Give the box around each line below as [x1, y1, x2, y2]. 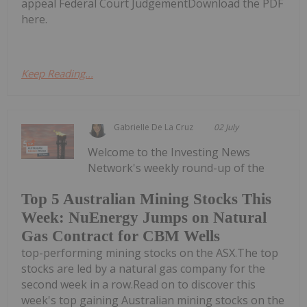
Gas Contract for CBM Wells [21, 228, 220, 245]
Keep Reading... [21, 66, 93, 80]
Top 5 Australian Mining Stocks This [21, 191, 271, 208]
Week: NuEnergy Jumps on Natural [21, 209, 267, 227]
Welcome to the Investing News [88, 144, 251, 160]
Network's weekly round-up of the [88, 160, 265, 175]
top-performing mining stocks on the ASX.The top [21, 245, 278, 261]
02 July [214, 121, 239, 133]
